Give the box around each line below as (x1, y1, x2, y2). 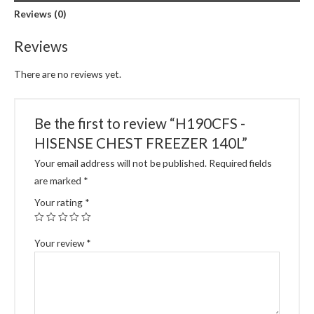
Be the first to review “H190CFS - (34, 114, 246, 132)
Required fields (209, 157, 273, 170)
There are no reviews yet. (14, 67, 121, 80)
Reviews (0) (14, 8, 66, 20)
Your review (34, 237, 87, 250)
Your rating (34, 196, 86, 209)
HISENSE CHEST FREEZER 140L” (34, 134, 248, 151)
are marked (34, 175, 84, 187)
